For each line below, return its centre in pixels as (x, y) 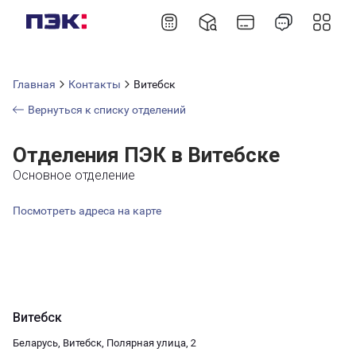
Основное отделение (74, 175)
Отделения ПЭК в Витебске (146, 155)
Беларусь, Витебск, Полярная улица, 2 (104, 343)
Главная (34, 84)
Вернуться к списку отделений (107, 110)
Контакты (95, 84)
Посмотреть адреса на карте (87, 211)
